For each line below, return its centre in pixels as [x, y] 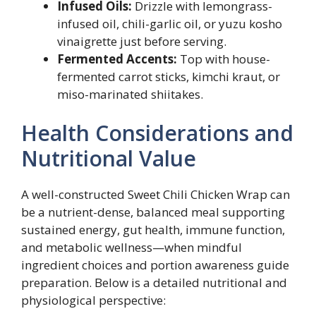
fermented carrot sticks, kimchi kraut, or [169, 76]
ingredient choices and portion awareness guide [155, 265]
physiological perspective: [93, 300]
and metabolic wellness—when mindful [132, 247]
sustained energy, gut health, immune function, [153, 230]
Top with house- [224, 59]
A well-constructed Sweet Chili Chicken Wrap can [156, 194]
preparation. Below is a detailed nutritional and [154, 282]
